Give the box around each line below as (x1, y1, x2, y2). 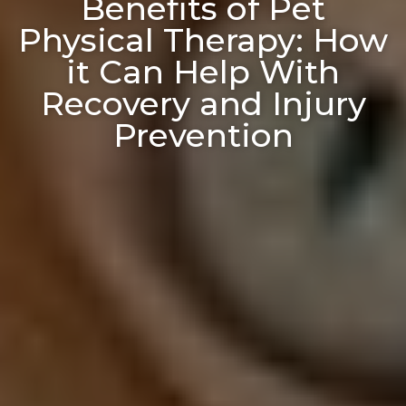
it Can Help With (66, 51, 340, 92)
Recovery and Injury (40, 82, 366, 123)
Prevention (112, 114, 294, 155)
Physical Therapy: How (18, 19, 388, 60)
